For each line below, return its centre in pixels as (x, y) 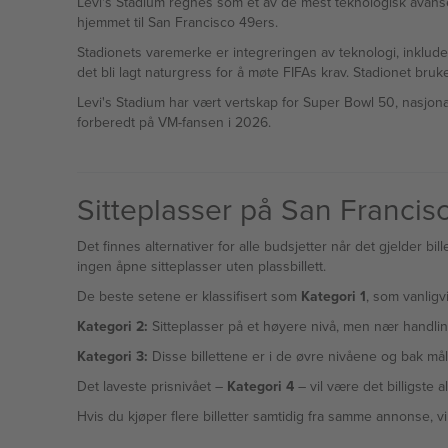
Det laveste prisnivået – (151, 386)
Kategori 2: (112, 326)
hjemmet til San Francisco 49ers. (177, 22)
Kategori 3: (112, 356)
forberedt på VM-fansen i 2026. (173, 122)
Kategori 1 (333, 296)
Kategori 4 (260, 386)
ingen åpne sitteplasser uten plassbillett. (201, 266)
